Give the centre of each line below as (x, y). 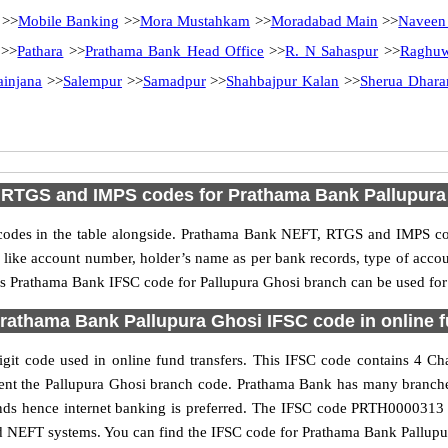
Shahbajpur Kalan (283, 81)
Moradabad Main (324, 21)
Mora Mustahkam (195, 21)
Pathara (40, 51)
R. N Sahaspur (332, 51)
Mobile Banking (68, 21)
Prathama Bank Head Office (174, 51)
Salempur (93, 81)
